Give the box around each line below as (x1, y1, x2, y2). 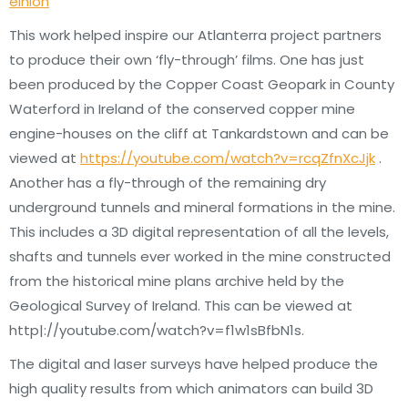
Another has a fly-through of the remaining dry (9, 173, 326, 192)
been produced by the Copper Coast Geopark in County (9, 75, 394, 94)
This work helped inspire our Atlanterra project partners (9, 25, 382, 45)
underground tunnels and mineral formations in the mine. (9, 198, 395, 217)
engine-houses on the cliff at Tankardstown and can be (9, 124, 389, 143)
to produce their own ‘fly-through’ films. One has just (9, 50, 364, 69)
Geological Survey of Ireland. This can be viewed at (9, 296, 352, 315)
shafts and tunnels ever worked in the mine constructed (9, 247, 391, 266)
